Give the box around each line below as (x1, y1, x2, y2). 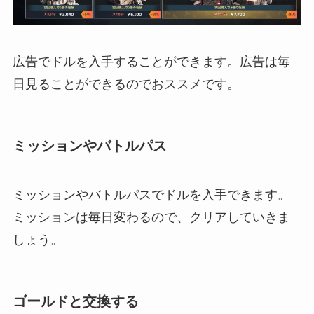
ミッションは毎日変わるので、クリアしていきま (12, 210, 290, 224)
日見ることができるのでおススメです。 (12, 77, 240, 92)
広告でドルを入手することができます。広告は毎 (12, 55, 290, 69)
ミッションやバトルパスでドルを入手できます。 (12, 187, 290, 202)
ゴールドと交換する (12, 293, 139, 309)
